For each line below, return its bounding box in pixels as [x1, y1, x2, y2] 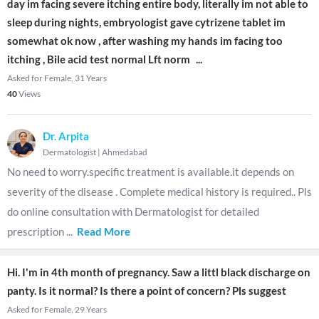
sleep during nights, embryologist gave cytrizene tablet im [7, 16, 286, 28]
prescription [7, 225, 66, 238]
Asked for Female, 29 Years [7, 304, 107, 315]
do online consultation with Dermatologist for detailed [7, 205, 259, 218]
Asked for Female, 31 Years [7, 73, 107, 83]
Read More [77, 225, 130, 238]
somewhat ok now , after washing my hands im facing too [7, 34, 283, 47]
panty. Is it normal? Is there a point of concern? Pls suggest [7, 284, 286, 297]
